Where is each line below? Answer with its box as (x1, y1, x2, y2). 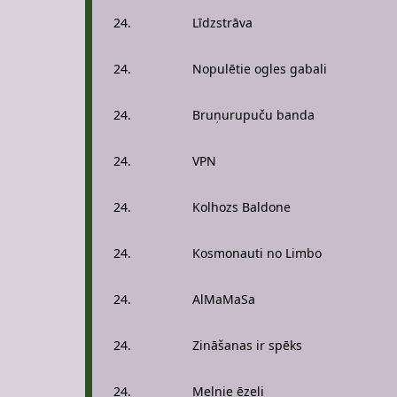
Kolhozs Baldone (192, 198, 291, 215)
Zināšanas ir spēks (192, 337, 302, 354)
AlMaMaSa (192, 291, 255, 307)
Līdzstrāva (192, 14, 253, 31)
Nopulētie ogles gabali (192, 60, 327, 77)
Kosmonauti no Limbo (192, 245, 322, 261)
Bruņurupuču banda (192, 106, 315, 123)
